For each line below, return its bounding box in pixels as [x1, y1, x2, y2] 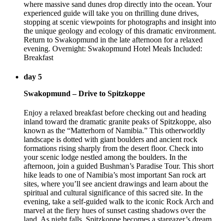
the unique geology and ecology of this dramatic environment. [24, 26, 216, 35]
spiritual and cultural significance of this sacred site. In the [24, 188, 203, 197]
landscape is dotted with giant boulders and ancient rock [24, 135, 197, 144]
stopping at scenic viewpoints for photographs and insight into [24, 17, 216, 26]
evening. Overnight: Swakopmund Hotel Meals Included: [24, 44, 202, 53]
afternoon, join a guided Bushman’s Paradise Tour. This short [24, 162, 214, 171]
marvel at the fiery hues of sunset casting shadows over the [24, 206, 206, 215]
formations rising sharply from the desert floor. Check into [24, 144, 203, 153]
